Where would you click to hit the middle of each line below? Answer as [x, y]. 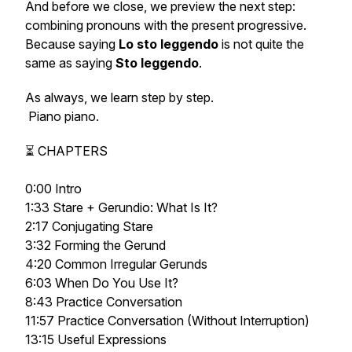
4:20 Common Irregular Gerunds [116, 264]
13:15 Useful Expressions [96, 339]
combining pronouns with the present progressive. [166, 25]
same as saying [70, 63]
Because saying [72, 44]
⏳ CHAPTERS [66, 151]
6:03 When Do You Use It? [102, 283]
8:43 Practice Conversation [104, 302]
